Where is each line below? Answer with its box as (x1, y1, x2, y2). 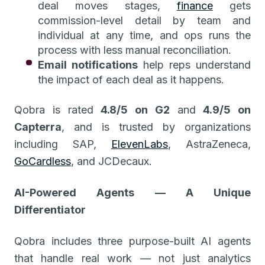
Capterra (14, 120, 62, 133)
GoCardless (14, 154, 71, 167)
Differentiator (14, 203, 86, 216)
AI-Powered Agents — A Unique (14, 186, 251, 199)
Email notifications (38, 58, 138, 71)
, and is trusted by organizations (62, 120, 251, 133)
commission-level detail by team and (38, 14, 251, 27)
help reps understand (138, 58, 251, 71)
